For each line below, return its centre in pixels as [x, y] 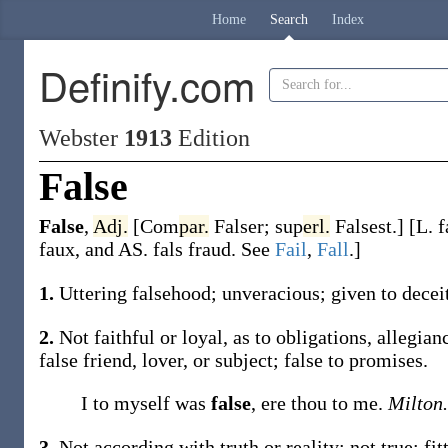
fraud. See [231, 249]
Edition [211, 138]
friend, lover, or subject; [183, 360]
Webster [81, 138]
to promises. [378, 360]
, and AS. [114, 249]
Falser [239, 226]
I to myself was [146, 403]
